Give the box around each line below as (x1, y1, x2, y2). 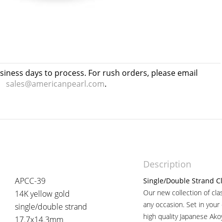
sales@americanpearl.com (6, 78, 105, 89)
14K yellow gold (15, 188, 70, 199)
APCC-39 (15, 175, 46, 186)
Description (143, 158, 191, 170)
